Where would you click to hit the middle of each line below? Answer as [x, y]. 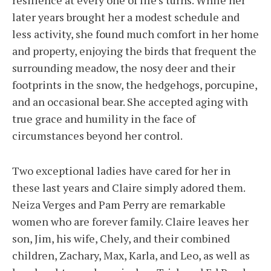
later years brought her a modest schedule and [126, 17]
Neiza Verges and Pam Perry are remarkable [119, 205]
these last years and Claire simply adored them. [129, 188]
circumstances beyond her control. [97, 136]
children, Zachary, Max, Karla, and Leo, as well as [131, 256]
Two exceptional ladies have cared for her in [121, 171]
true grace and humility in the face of [104, 119]
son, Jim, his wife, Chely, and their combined [121, 239]
